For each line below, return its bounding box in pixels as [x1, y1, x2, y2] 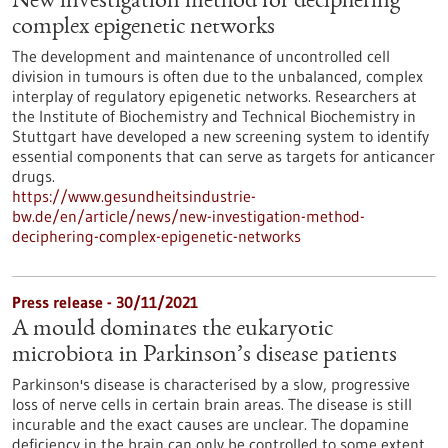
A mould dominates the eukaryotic [12, 318, 333, 342]
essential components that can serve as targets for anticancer [12, 146, 435, 166]
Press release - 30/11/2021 [12, 292, 198, 312]
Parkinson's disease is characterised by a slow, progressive [12, 374, 410, 394]
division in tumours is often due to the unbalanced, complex [12, 66, 423, 86]
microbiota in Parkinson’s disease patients [12, 344, 397, 368]
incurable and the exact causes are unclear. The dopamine [12, 414, 409, 434]
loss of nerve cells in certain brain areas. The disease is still [12, 394, 412, 414]
